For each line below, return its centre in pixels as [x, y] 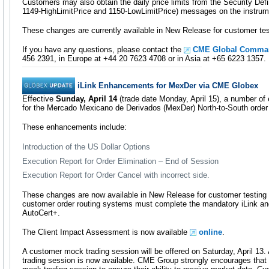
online [210, 232]
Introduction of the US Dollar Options [86, 147]
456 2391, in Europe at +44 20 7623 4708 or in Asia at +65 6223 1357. [144, 58]
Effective [39, 99]
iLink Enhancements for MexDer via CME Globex [168, 85]
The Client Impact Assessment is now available [106, 232]
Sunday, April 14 [86, 99]
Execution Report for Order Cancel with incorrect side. [116, 175]
